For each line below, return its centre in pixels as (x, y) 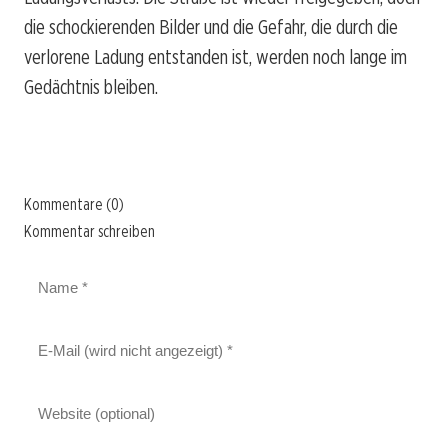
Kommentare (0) (74, 204)
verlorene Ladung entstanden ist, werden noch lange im (215, 56)
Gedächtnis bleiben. (91, 86)
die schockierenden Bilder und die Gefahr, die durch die (211, 26)
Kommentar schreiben (89, 231)
